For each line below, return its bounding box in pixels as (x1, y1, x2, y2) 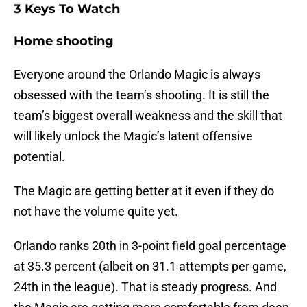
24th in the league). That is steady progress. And (14, 280, 277, 295)
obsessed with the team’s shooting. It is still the (14, 88, 269, 103)
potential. (14, 149, 65, 164)
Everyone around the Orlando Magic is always (14, 67, 260, 82)
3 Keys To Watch (14, 1, 120, 17)
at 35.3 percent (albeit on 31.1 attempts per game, (14, 259, 286, 274)
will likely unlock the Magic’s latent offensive (14, 129, 253, 144)
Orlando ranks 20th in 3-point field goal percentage (14, 238, 286, 254)
